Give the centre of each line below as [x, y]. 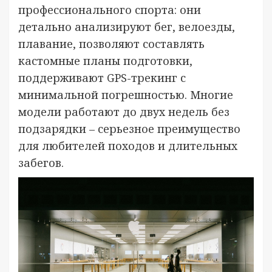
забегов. [41, 162]
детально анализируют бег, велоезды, [127, 26]
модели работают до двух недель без [124, 111]
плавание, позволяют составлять [111, 43]
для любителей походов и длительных [128, 145]
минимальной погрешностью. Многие [126, 94]
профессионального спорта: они [110, 9]
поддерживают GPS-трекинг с [102, 77]
